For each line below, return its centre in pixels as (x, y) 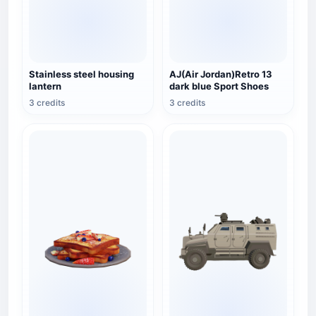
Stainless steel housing (81, 74)
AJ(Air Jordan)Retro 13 (221, 74)
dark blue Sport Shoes (219, 86)
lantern (45, 86)
